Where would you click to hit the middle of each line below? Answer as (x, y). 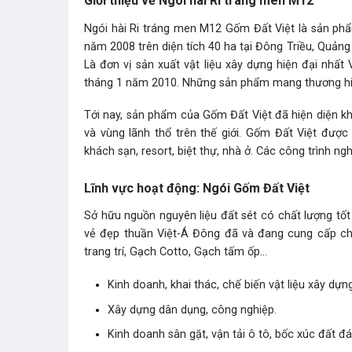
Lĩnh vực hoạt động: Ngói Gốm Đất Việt (197, 188)
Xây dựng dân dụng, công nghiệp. (192, 310)
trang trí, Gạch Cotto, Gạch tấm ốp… (176, 252)
